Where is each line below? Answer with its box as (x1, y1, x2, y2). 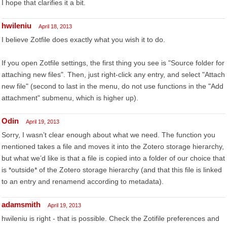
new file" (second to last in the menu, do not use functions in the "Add (2, 82, 223, 90)
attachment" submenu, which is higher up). (2, 94, 138, 102)
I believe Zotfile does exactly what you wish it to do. (2, 35, 165, 44)
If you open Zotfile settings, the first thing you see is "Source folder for (2, 59, 224, 67)
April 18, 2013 (39, 23, 72, 29)
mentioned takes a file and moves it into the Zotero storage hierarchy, (2, 142, 224, 150)
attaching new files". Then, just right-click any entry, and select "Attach (2, 70, 225, 79)
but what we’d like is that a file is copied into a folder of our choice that (2, 154, 225, 162)
